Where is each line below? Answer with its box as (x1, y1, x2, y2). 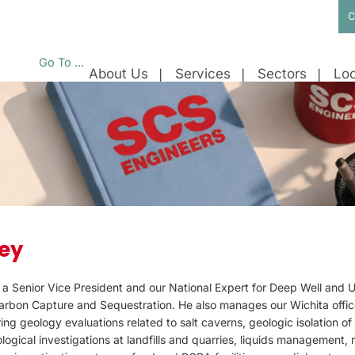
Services (175, 66, 231, 82)
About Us (89, 66, 148, 82)
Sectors (258, 66, 307, 82)
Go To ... (39, 55, 84, 70)
